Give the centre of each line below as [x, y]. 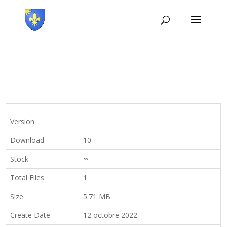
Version [23, 121]
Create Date [30, 215]
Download [27, 140]
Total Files [27, 178]
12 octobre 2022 [110, 215]
